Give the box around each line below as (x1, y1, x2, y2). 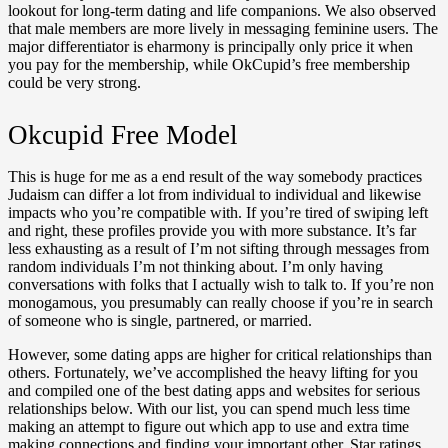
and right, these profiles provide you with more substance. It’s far (8, 221, 416, 239)
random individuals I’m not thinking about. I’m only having (8, 257, 383, 275)
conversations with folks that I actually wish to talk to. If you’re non (8, 275, 434, 293)
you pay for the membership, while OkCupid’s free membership (8, 56, 410, 74)
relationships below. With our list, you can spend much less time (8, 399, 410, 417)
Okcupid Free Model (8, 120, 238, 151)
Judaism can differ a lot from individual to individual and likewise (8, 185, 421, 203)
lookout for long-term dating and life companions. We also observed (8, 2, 436, 20)
